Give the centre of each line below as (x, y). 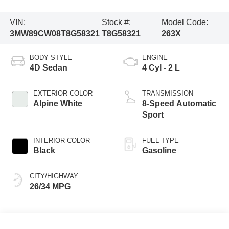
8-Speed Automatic (179, 104)
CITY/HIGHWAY (54, 176)
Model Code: (185, 22)
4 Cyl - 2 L (161, 68)
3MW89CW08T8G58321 (54, 33)
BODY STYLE (51, 58)
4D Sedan (48, 68)
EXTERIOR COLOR (63, 94)
